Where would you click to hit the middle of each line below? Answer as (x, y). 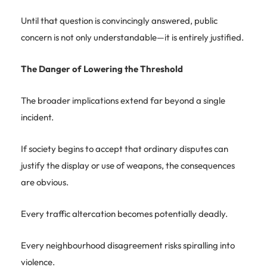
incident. (37, 117)
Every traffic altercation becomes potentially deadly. (124, 213)
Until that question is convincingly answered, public (119, 20)
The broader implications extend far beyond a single (123, 100)
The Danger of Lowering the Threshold (102, 69)
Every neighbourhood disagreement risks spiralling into (128, 245)
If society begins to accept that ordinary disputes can (125, 148)
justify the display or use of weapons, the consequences (128, 165)
